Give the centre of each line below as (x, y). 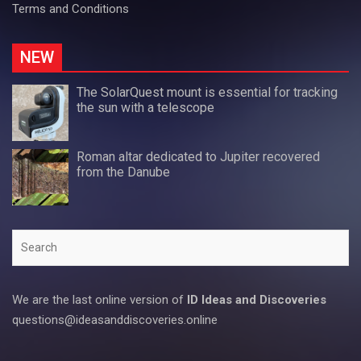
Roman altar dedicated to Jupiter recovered (198, 156)
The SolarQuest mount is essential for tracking (207, 92)
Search (30, 238)
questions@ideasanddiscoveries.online (115, 320)
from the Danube (123, 172)
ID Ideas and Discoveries (257, 299)
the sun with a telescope (145, 107)
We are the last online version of (100, 299)
